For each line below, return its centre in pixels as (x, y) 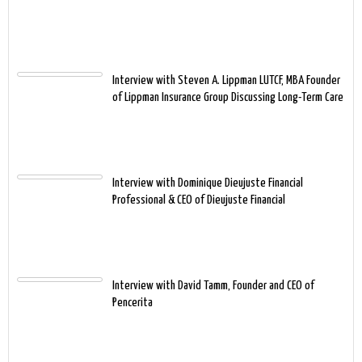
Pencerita (133, 303)
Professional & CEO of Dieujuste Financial (199, 200)
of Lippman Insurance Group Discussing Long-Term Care (228, 98)
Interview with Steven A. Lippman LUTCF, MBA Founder (226, 81)
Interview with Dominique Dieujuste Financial (208, 183)
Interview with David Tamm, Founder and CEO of (213, 286)
